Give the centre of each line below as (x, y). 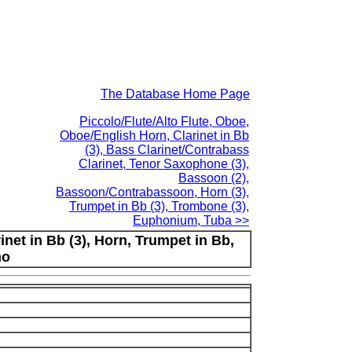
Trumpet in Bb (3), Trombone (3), (159, 206)
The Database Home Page (175, 94)
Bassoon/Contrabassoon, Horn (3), (152, 192)
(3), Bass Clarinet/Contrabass (167, 150)
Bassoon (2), (214, 178)
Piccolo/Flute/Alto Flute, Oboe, (164, 121)
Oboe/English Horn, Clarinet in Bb (154, 136)
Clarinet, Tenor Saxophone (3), (164, 164)
